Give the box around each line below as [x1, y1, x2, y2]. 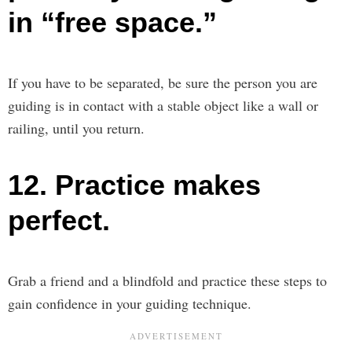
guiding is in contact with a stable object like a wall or [8, 95, 318, 115]
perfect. [8, 203, 110, 236]
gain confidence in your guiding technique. [8, 293, 251, 313]
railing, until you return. [8, 118, 145, 137]
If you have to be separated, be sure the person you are [8, 72, 317, 92]
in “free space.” [8, 5, 217, 38]
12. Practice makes [8, 168, 261, 201]
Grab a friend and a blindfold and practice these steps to [8, 270, 327, 290]
